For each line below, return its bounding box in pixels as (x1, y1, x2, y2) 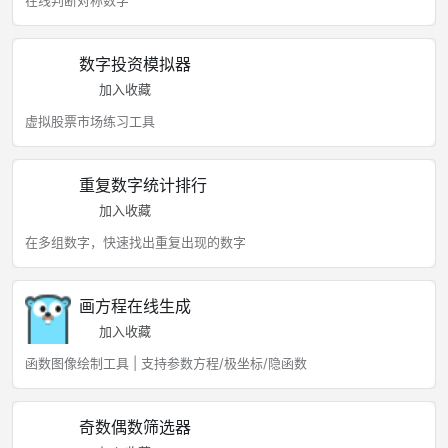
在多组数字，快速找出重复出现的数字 (25, 234, 246, 250)
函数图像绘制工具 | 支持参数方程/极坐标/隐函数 (25, 355, 307, 371)
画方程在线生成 (79, 296, 191, 316)
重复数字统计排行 (79, 175, 207, 195)
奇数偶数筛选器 (79, 417, 191, 437)
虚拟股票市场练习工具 (25, 113, 155, 129)
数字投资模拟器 (79, 54, 191, 74)
